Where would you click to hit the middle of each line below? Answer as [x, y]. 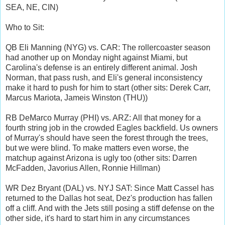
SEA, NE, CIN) [32, 7]
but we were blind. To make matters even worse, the [97, 148]
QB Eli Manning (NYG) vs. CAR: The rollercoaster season [108, 47]
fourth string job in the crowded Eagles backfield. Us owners [112, 128]
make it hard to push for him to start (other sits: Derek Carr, [108, 87]
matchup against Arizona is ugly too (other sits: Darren [101, 158]
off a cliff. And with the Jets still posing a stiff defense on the [110, 208]
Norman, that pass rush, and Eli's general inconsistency [104, 77]
